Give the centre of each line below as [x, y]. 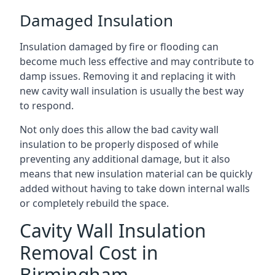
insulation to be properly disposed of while [119, 144]
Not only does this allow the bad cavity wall [119, 130]
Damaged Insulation [96, 20]
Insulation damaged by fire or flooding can [119, 47]
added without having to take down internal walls [135, 188]
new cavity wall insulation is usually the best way [132, 91]
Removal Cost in [89, 253]
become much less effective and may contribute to [137, 61]
